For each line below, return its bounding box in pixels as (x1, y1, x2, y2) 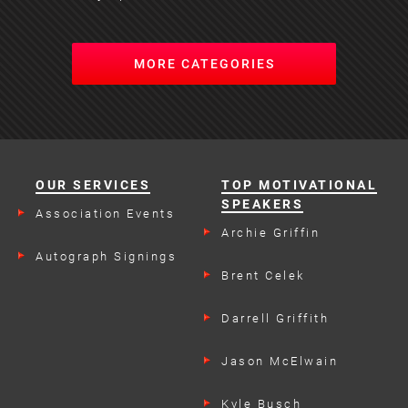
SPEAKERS (221, 196, 303, 211)
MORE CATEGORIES (133, 56, 275, 72)
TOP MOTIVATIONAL (221, 177, 377, 192)
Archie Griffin (221, 225, 320, 240)
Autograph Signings (36, 249, 177, 263)
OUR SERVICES (36, 177, 150, 192)
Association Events (36, 206, 175, 220)
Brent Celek (221, 268, 305, 282)
